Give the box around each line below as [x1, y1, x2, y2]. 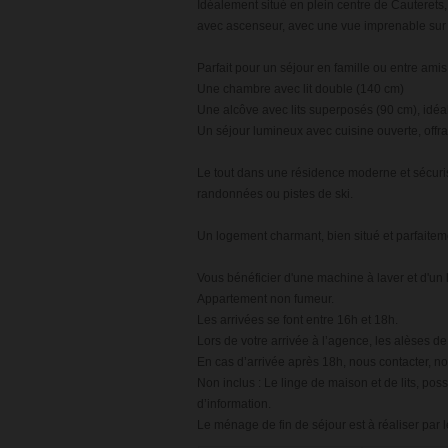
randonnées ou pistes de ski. [197, 187, 353, 201]
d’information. [197, 397, 271, 411]
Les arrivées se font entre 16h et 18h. [197, 313, 398, 327]
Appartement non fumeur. [197, 292, 334, 306]
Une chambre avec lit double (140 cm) [197, 82, 404, 96]
